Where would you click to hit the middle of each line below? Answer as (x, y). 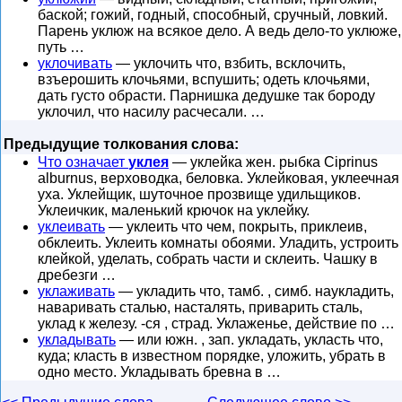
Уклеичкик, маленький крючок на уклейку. (174, 210)
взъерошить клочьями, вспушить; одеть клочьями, (204, 79)
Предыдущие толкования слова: (121, 144)
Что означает (83, 162)
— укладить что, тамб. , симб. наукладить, (254, 291)
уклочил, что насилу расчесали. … (151, 112)
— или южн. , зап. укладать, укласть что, (249, 340)
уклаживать (76, 291)
